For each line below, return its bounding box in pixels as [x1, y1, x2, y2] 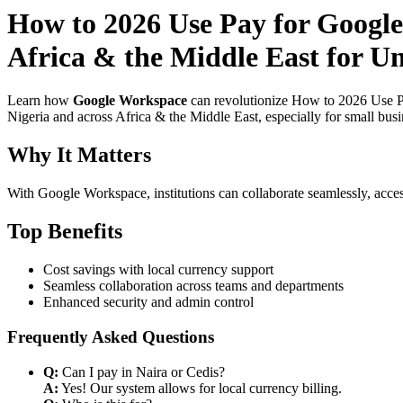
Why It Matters [7, 143, 151, 167]
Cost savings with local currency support [43, 262, 273, 278]
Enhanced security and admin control [43, 294, 254, 310]
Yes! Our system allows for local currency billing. [58, 380, 342, 396]
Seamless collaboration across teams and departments [43, 278, 344, 294]
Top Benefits [7, 219, 122, 244]
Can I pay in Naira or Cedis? [58, 363, 225, 380]
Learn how [7, 93, 73, 109]
